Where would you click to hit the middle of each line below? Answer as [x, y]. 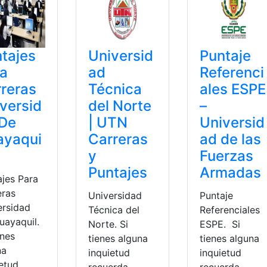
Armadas [230, 172]
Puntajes [117, 172]
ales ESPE [232, 89]
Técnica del [114, 209]
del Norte [119, 105]
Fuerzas [226, 156]
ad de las [230, 139]
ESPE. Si [220, 224]
